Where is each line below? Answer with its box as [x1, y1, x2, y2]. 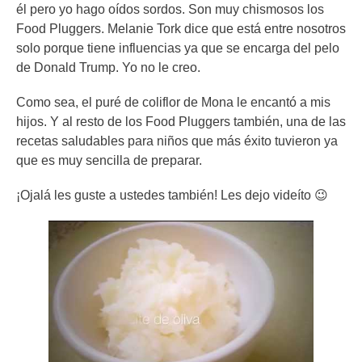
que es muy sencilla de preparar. [16, 153, 202, 167]
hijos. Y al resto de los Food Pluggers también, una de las [16, 114, 346, 128]
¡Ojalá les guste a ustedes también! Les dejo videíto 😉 [16, 188, 328, 203]
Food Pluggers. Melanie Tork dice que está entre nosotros [16, 21, 346, 36]
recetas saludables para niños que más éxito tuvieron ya [16, 133, 338, 148]
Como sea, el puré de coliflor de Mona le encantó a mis [16, 95, 330, 109]
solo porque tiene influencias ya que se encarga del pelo [16, 40, 339, 55]
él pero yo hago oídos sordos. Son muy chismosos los [16, 2, 324, 16]
